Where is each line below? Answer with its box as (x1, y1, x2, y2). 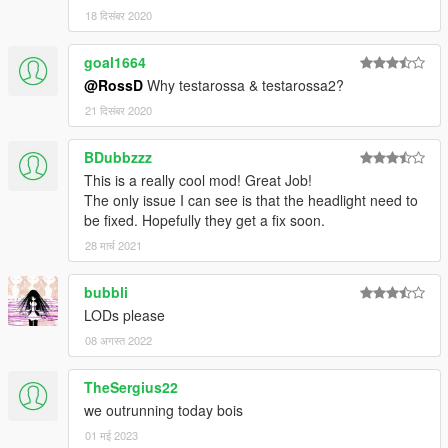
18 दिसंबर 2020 (85, 7, 152, 24)
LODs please (84, 305, 165, 326)
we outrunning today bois (84, 400, 243, 421)
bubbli (84, 282, 128, 303)
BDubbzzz (84, 147, 152, 168)
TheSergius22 (84, 377, 178, 398)
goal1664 (84, 52, 146, 73)
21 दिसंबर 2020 (85, 102, 152, 119)
